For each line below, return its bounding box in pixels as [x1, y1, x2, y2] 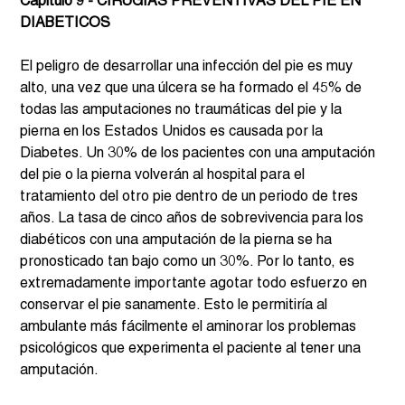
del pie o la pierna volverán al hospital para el [20, 168, 309, 182]
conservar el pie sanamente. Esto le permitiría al [20, 298, 332, 312]
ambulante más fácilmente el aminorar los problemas [20, 320, 361, 334]
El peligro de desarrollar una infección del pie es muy [20, 60, 357, 73]
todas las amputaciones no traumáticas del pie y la [20, 103, 346, 117]
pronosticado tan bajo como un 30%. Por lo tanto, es [20, 255, 359, 268]
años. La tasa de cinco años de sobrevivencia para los [20, 212, 368, 225]
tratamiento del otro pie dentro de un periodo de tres [20, 190, 363, 203]
